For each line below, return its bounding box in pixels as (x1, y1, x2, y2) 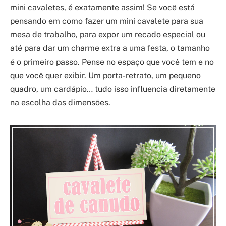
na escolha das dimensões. (10, 97, 110, 107)
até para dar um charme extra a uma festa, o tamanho (10, 43, 210, 53)
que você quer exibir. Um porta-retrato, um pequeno (10, 70, 201, 80)
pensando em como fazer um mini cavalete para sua (10, 16, 203, 26)
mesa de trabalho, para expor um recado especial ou (10, 29, 205, 39)
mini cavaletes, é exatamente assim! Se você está (10, 2, 195, 12)
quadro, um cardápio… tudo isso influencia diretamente (10, 84, 215, 94)
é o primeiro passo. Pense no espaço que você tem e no (10, 56, 214, 67)
